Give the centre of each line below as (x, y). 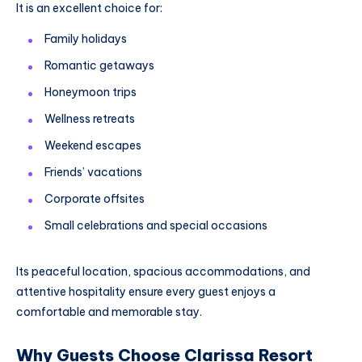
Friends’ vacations (93, 173)
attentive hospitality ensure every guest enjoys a (146, 292)
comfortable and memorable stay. (109, 312)
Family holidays (86, 39)
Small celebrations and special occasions (156, 226)
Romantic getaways (99, 66)
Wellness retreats (90, 119)
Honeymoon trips (90, 93)
